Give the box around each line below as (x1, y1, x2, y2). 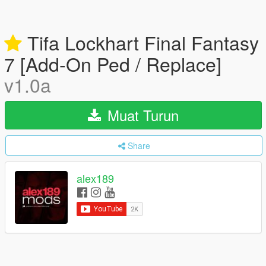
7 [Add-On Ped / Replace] (4, 50, 221, 77)
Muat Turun (103, 104, 179, 125)
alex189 (77, 170, 114, 186)
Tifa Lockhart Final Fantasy (22, 28, 259, 56)
